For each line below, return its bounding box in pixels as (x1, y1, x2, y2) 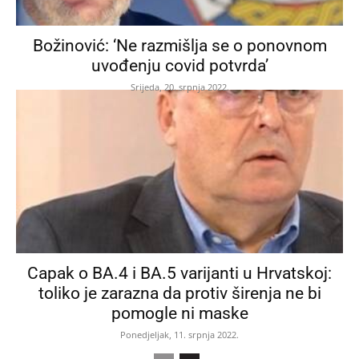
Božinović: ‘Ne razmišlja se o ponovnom (32, 35, 327, 55)
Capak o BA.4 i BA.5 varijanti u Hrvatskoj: (27, 263, 332, 283)
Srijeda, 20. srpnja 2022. (130, 80, 229, 93)
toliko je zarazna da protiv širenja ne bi (38, 283, 321, 303)
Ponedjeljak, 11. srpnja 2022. (120, 328, 239, 341)
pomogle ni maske (111, 303, 248, 323)
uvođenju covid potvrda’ (91, 55, 268, 75)
